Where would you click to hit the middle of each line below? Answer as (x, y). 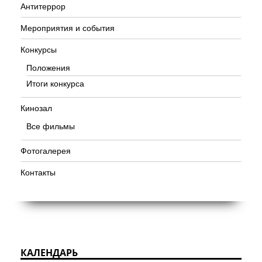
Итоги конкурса (55, 84)
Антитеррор (43, 7)
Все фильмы (51, 127)
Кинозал (36, 108)
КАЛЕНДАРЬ (49, 253)
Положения (48, 68)
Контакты (38, 173)
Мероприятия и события (68, 28)
